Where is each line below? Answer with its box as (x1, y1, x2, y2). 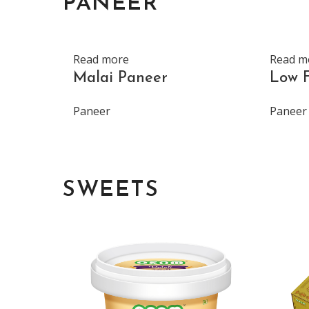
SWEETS (63, 179, 159, 201)
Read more (73, 52, 129, 67)
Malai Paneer (73, 70, 168, 86)
